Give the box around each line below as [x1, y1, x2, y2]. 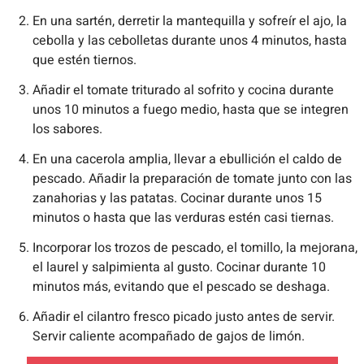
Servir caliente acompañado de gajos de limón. [32, 327, 305, 347]
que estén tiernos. [32, 50, 136, 71]
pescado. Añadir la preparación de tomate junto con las [32, 169, 352, 189]
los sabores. [32, 119, 102, 140]
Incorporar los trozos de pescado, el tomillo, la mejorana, [32, 238, 357, 258]
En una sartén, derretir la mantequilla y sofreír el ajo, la [32, 11, 347, 32]
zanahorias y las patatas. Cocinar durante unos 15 [32, 188, 322, 209]
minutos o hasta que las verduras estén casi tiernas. [32, 208, 334, 228]
